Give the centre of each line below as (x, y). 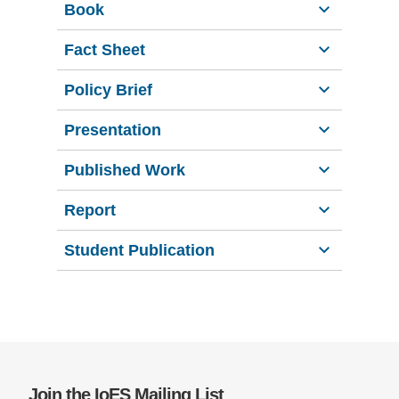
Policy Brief (108, 90)
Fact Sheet (105, 49)
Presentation (113, 130)
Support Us (50, 30)
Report (90, 210)
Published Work (125, 170)
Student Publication (139, 250)
